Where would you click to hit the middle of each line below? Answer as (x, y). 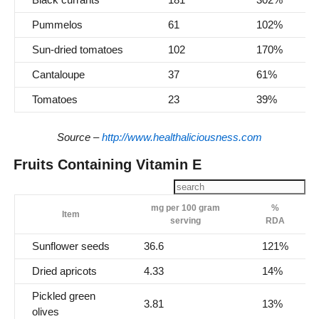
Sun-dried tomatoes (77, 50)
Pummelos (57, 25)
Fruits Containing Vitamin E (107, 165)
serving (185, 220)
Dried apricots (64, 271)
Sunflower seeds (70, 246)
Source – (79, 137)
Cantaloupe (58, 75)
